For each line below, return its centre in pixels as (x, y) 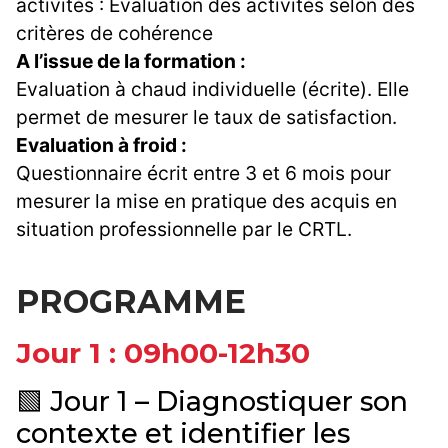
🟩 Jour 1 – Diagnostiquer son (212, 402)
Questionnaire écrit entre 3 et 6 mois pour (203, 173)
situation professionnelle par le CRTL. (184, 229)
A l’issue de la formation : (131, 61)
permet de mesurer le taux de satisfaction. (206, 117)
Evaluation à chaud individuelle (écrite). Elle (212, 89)
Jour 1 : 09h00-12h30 (163, 353)
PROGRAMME (131, 302)
